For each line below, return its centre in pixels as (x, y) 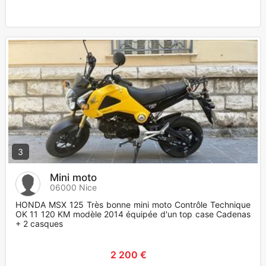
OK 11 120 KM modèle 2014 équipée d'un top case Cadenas (133, 214)
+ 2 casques (39, 224)
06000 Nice (73, 188)
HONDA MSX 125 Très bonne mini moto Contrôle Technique (133, 205)
